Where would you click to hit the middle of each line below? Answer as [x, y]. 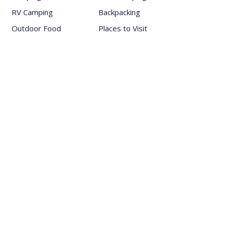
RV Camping [33, 12]
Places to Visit [123, 28]
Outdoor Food [37, 28]
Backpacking [120, 12]
